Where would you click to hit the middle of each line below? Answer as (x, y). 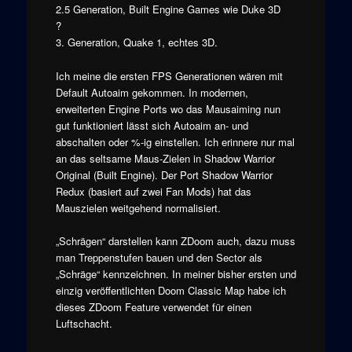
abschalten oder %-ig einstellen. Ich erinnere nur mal (175, 141)
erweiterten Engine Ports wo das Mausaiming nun (168, 108)
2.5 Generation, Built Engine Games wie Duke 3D (168, 9)
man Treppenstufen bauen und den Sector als (159, 257)
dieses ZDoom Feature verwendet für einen (153, 306)
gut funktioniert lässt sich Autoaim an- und (152, 125)
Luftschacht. (84, 323)
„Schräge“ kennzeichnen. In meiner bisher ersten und (176, 273)
